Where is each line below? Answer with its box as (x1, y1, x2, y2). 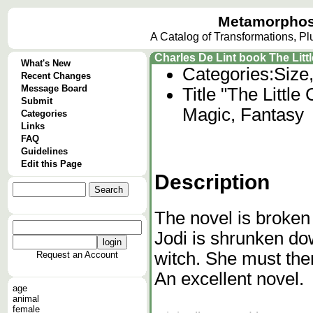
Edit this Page (21, 159, 82, 169)
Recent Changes (21, 71, 91, 81)
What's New (21, 58, 71, 68)
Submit (21, 96, 52, 106)
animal (13, 293, 39, 304)
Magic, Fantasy (182, 105, 304, 124)
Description (154, 170, 270, 194)
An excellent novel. (154, 268, 304, 289)
